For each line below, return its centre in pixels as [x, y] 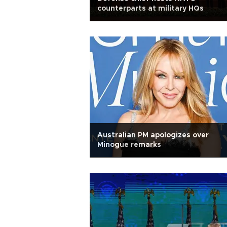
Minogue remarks [129, 145]
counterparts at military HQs [150, 9]
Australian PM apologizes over [153, 135]
